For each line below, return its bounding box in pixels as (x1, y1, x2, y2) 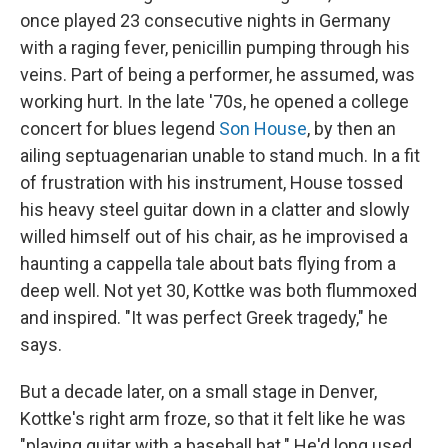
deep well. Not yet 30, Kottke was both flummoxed (20, 280, 417, 302)
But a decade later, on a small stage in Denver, (20, 381, 377, 403)
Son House (219, 118, 307, 140)
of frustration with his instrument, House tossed (20, 172, 403, 194)
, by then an (307, 118, 396, 140)
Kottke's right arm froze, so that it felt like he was (20, 408, 406, 430)
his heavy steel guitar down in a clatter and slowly (20, 199, 410, 221)
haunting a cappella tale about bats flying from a (20, 253, 396, 275)
